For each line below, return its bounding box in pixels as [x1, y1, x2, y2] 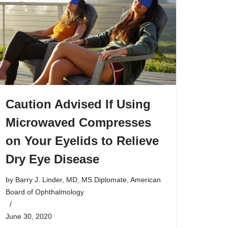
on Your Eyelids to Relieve [6, 134, 159, 148]
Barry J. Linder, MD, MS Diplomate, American [15, 176, 161, 184]
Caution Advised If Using [6, 97, 151, 111]
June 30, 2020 [6, 212, 52, 220]
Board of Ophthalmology [6, 188, 84, 196]
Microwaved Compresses [6, 116, 151, 129]
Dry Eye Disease [6, 152, 99, 166]
